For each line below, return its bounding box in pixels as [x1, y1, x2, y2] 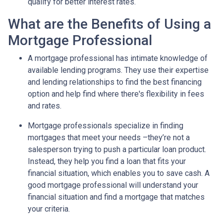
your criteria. [28, 204, 70, 214]
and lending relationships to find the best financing [28, 77, 202, 87]
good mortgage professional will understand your [28, 180, 198, 190]
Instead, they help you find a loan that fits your [28, 156, 186, 166]
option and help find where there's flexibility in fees [28, 89, 204, 99]
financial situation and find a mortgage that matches [28, 192, 205, 202]
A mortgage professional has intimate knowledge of [28, 53, 208, 63]
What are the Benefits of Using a [8, 15, 211, 32]
